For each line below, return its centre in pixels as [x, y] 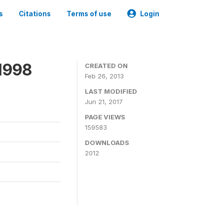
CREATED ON [106, 66]
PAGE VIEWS [105, 117]
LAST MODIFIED [111, 91]
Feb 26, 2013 [104, 76]
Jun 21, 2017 [104, 102]
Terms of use [89, 14]
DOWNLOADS [107, 143]
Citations [35, 14]
